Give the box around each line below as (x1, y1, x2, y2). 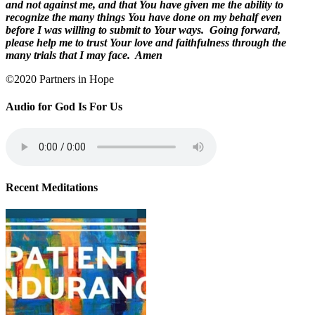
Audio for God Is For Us (6, 101, 122, 113)
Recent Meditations (6, 181, 98, 193)
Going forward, (210, 23, 281, 36)
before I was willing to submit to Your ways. (6, 23, 204, 36)
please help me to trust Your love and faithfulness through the (6, 36, 286, 49)
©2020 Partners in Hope (6, 72, 114, 85)
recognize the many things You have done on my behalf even (6, 11, 282, 23)
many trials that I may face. (6, 49, 130, 61)
